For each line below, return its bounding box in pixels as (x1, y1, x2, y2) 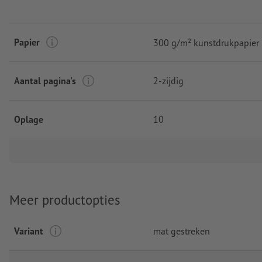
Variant (14, 225, 43, 237)
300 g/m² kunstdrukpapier (153, 36, 259, 49)
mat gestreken (153, 225, 210, 237)
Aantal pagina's (14, 75, 76, 87)
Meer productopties (9, 191, 120, 209)
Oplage (14, 113, 43, 126)
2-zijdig (153, 75, 184, 87)
